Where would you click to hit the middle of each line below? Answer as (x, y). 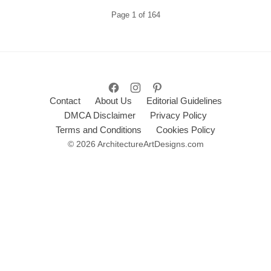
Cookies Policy (186, 130)
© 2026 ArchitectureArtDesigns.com (135, 144)
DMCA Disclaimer (100, 116)
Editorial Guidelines (184, 101)
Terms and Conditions (99, 130)
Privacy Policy (178, 116)
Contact (65, 101)
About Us (113, 101)
